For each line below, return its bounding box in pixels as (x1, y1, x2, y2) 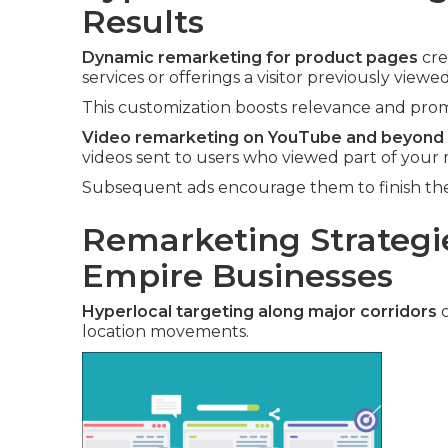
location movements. (82, 322, 249, 342)
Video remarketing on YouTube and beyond (82, 128, 444, 148)
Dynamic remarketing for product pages (82, 48, 418, 68)
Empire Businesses (82, 256, 393, 296)
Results (82, 2, 204, 42)
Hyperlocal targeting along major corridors (82, 302, 437, 322)
